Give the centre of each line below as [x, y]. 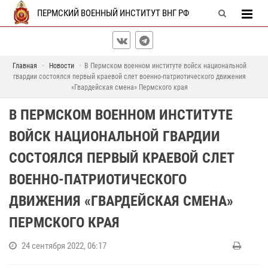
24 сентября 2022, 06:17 [64, 246]
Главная [25, 66]
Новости [62, 66]
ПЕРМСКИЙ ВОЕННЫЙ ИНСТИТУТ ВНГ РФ [113, 13]
